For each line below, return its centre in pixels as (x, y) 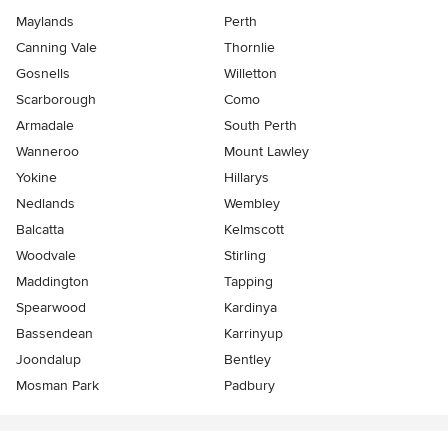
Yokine (36, 178)
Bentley (247, 360)
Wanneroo (47, 152)
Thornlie (249, 48)
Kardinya (250, 308)
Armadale (45, 126)
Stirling (245, 256)
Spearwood (51, 308)
